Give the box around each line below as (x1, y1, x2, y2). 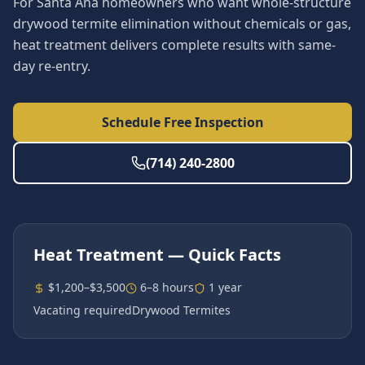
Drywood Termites (132, 302, 231, 318)
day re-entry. (13, 57, 90, 75)
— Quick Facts (164, 244, 281, 266)
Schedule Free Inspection (101, 113, 264, 131)
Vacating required (33, 302, 132, 318)
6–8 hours (140, 279, 194, 295)
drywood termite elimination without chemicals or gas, (13, 15, 351, 33)
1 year (209, 279, 242, 295)
